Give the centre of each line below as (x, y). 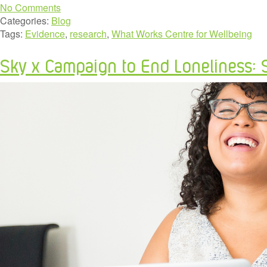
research (88, 34)
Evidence (45, 34)
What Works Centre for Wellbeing (182, 34)
